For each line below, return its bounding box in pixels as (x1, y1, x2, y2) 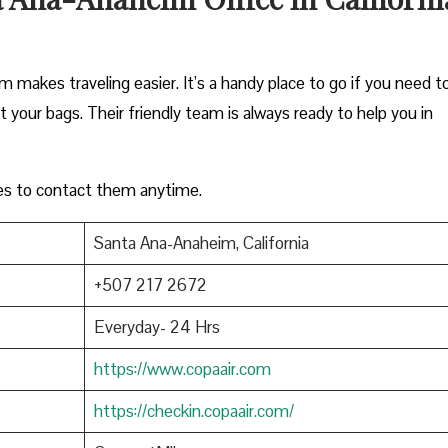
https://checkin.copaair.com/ (93, 399, 294, 422)
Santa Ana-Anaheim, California (93, 231, 309, 254)
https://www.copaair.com (93, 357, 271, 380)
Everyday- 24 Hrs (93, 315, 220, 338)
